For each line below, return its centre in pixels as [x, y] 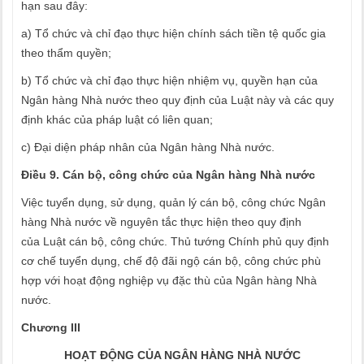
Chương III [51, 327]
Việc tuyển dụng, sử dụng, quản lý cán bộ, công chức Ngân [173, 202]
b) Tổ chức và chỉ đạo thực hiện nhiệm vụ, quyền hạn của [169, 80]
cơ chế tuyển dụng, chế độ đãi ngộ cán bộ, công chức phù [171, 261]
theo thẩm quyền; [66, 53]
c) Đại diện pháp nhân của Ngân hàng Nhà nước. [148, 147]
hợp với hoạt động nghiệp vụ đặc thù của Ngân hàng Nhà [169, 280]
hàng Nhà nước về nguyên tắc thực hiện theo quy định [161, 222]
